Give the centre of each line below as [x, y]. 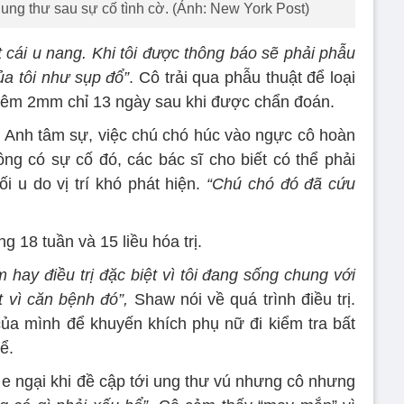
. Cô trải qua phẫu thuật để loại [243, 77]
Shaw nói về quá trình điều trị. [242, 299]
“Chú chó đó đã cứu [281, 184]
